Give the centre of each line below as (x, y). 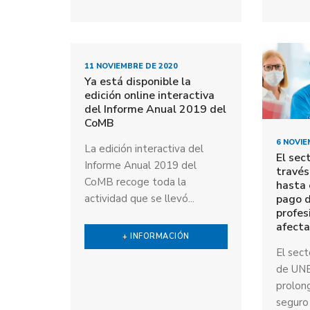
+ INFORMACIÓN (156, 236)
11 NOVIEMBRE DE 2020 (131, 66)
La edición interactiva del (144, 148)
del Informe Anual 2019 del (155, 109)
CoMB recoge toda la (135, 182)
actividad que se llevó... (139, 198)
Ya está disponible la (138, 81)
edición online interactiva (149, 95)
